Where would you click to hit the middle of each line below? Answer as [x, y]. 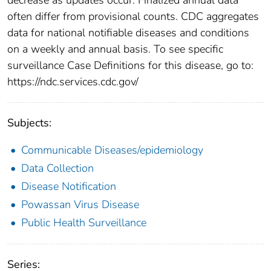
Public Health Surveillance [84, 222]
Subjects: [29, 122]
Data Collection [57, 168]
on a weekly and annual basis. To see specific [115, 49]
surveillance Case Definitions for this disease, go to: [130, 65]
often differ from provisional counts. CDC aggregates [133, 16]
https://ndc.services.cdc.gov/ [73, 81]
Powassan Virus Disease [80, 204]
